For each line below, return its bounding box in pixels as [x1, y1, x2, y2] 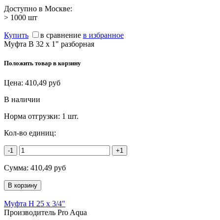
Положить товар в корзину [4, 59, 81, 67]
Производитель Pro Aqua [4, 208, 87, 217]
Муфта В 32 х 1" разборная [4, 40, 94, 49]
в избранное [83, 31, 124, 40]
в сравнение [40, 31, 81, 40]
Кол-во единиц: [4, 128, 56, 137]
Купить [4, 31, 28, 40]
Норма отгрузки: [4, 111, 62, 120]
